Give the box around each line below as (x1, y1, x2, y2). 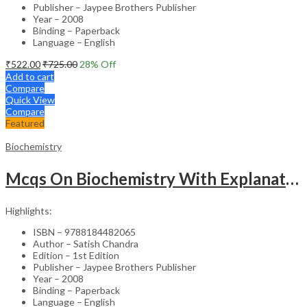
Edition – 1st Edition (33, 249, 119, 261)
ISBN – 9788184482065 (33, 225, 136, 238)
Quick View (5, 93, 55, 106)
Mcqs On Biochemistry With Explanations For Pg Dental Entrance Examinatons (286, 168, 299, 188)
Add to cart (5, 70, 54, 82)
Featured (5, 116, 45, 129)
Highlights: (5, 204, 52, 217)
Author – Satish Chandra (33, 237, 138, 249)
